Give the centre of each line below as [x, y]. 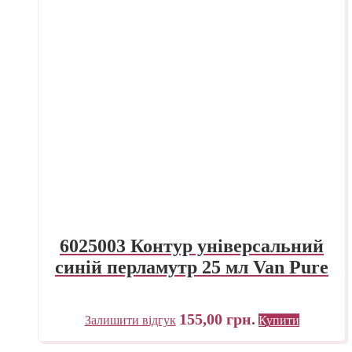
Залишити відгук [130, 321]
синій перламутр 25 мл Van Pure [192, 268]
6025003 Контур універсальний [192, 246]
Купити [279, 321]
